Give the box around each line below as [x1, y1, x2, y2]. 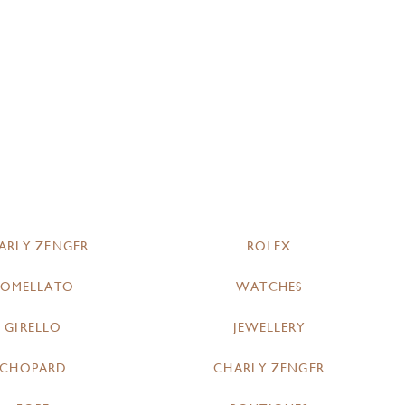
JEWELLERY [232, 320, 306, 334]
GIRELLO [5, 320, 62, 334]
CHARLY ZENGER [213, 361, 325, 375]
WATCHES [236, 279, 302, 294]
